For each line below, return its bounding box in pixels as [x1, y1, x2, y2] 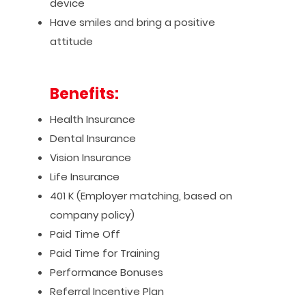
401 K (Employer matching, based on [49, 189, 232, 203]
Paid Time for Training [49, 246, 160, 260]
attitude [49, 34, 93, 48]
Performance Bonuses [49, 265, 163, 279]
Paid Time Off [49, 227, 120, 241]
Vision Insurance [49, 150, 131, 165]
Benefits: [49, 83, 119, 105]
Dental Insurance [49, 131, 136, 145]
